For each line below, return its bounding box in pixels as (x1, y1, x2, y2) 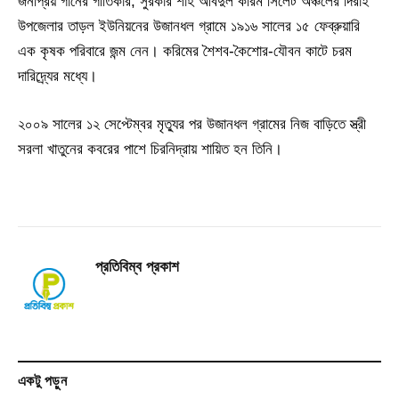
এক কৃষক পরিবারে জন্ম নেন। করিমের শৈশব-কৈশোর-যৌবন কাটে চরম (18, 43, 352, 61)
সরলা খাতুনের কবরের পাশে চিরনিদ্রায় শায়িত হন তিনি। (18, 141, 282, 159)
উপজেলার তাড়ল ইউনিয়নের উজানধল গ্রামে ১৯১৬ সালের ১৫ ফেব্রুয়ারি (18, 18, 360, 36)
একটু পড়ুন (18, 372, 68, 388)
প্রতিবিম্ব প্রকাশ (95, 257, 179, 275)
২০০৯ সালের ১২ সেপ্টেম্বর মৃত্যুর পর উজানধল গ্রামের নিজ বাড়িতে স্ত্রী (18, 116, 366, 134)
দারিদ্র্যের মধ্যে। (18, 68, 97, 85)
